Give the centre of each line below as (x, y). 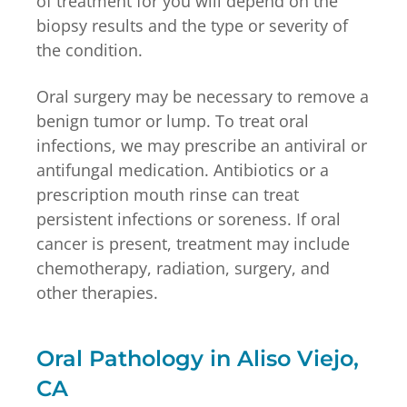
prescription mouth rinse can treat (168, 194)
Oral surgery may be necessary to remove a (203, 96)
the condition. (89, 50)
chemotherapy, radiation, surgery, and (183, 268)
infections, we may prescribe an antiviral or (202, 145)
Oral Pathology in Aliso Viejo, (198, 358)
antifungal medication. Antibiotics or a (183, 169)
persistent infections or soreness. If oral (189, 218)
